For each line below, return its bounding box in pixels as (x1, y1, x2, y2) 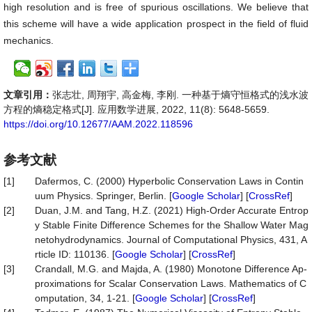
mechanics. (3, 35, 54, 46)
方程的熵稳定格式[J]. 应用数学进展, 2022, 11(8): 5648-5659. (3, 104, 270, 115)
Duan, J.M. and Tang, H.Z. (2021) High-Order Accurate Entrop (35, 205, 309, 216)
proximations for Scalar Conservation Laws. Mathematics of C (35, 278, 306, 289)
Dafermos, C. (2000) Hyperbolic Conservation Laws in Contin (35, 175, 304, 187)
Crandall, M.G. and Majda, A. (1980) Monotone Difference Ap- (35, 263, 307, 274)
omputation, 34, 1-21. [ (35, 292, 135, 304)
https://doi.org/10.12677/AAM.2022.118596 (3, 118, 193, 130)
